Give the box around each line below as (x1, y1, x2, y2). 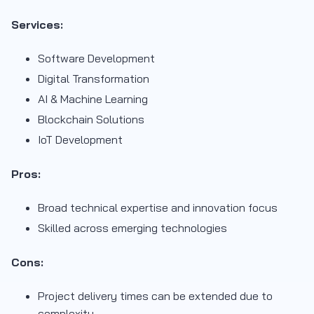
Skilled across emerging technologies (38, 220, 227, 235)
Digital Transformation (38, 71, 149, 86)
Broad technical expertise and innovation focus (38, 200, 278, 214)
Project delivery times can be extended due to (38, 288, 273, 303)
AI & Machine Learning (38, 91, 148, 106)
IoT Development (38, 132, 123, 146)
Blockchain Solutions (38, 111, 144, 126)
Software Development (38, 50, 155, 65)
